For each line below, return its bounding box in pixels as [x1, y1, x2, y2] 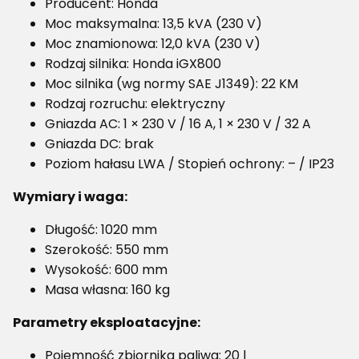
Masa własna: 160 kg [45, 280, 170, 300]
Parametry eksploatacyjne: [13, 313, 200, 333]
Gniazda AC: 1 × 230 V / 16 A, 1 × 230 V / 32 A [45, 115, 311, 134]
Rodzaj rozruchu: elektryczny [45, 95, 225, 114]
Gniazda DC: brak [45, 135, 154, 154]
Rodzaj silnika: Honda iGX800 [45, 54, 221, 74]
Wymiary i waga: [13, 188, 127, 207]
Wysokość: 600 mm [45, 260, 167, 280]
